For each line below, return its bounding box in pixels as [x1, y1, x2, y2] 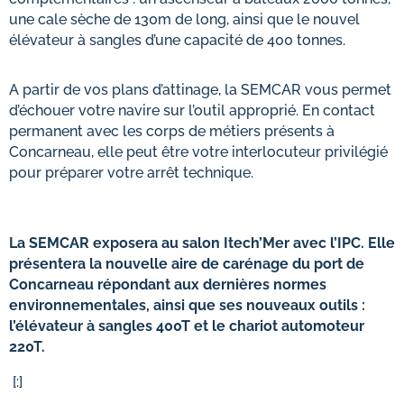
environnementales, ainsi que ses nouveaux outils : [9, 297, 365, 314]
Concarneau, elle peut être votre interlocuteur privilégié [9, 143, 388, 161]
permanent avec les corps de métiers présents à [9, 123, 335, 140]
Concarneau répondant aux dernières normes [9, 276, 326, 293]
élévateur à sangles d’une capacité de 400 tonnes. [9, 32, 345, 49]
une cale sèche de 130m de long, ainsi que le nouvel [9, 11, 360, 28]
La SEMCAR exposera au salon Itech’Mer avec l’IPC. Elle [9, 234, 395, 252]
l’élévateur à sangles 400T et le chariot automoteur [9, 317, 364, 335]
